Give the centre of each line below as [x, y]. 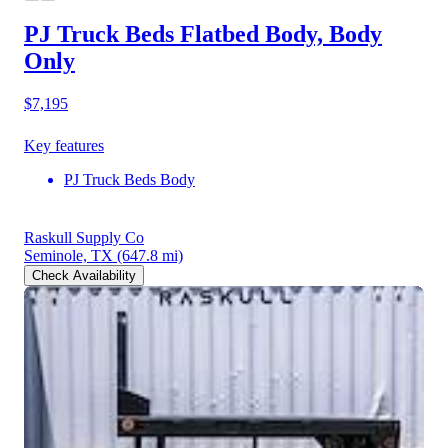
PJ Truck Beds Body [129, 179]
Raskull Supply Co [84, 237]
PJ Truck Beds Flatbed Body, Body [203, 34]
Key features [64, 145]
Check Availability [84, 275]
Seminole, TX [68, 255]
